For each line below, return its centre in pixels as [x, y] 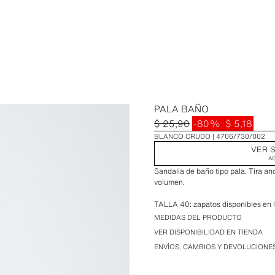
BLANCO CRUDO [183, 136]
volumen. [170, 182]
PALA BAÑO [182, 109]
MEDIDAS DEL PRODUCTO [198, 217]
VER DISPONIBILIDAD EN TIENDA [209, 232]
